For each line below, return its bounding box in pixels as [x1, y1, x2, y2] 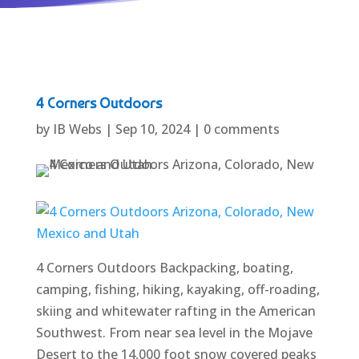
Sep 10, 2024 [115, 120, 190, 138]
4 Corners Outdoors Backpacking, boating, [35, 259, 293, 276]
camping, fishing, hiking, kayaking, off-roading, [35, 280, 320, 298]
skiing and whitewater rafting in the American [35, 302, 316, 320]
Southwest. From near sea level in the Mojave [35, 324, 313, 341]
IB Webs [52, 120, 102, 138]
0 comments [203, 120, 280, 138]
